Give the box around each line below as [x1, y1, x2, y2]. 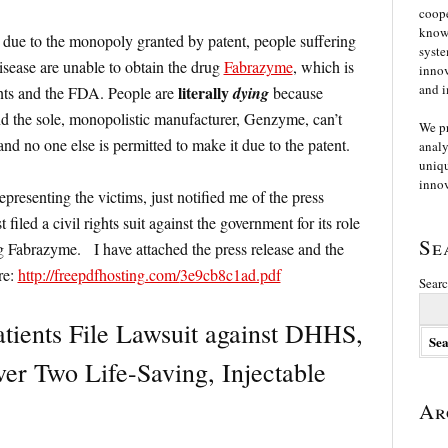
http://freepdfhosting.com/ [17, 264, 180, 286]
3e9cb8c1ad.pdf [179, 264, 281, 286]
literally [177, 81, 233, 105]
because [268, 82, 323, 104]
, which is [292, 56, 354, 78]
